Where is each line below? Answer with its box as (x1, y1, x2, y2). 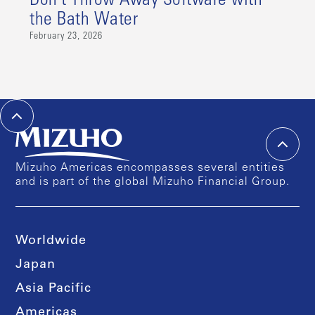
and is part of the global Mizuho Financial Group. (15, 176, 290, 188)
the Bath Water (30, 11, 139, 30)
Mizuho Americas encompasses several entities (15, 162, 285, 174)
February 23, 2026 (30, 32, 103, 42)
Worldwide (15, 235, 87, 248)
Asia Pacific (15, 283, 92, 296)
